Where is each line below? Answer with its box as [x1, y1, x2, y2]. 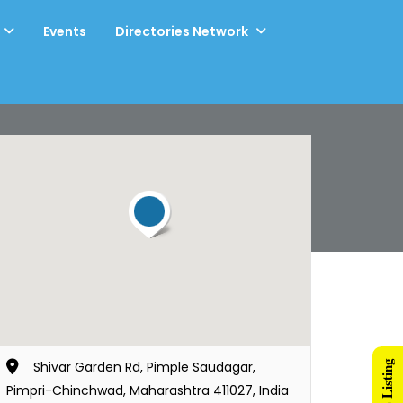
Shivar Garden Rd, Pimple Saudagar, [33, 358, 255, 376]
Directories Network [115, 22, 249, 40]
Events [43, 22, 87, 40]
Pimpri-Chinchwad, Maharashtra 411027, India [6, 381, 289, 399]
